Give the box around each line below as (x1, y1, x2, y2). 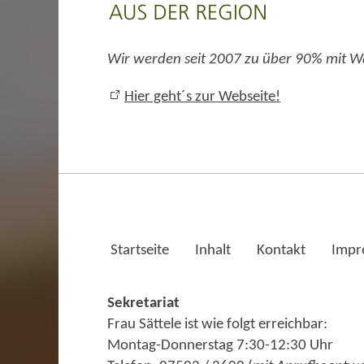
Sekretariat (107, 295, 180, 311)
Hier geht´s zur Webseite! (124, 89, 280, 105)
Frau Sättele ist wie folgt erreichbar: (107, 316, 327, 332)
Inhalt (195, 242, 231, 258)
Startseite (110, 242, 169, 258)
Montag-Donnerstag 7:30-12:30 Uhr (107, 337, 333, 353)
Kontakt (257, 242, 305, 258)
